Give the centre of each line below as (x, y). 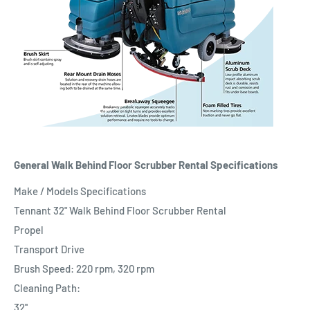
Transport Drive (49, 249)
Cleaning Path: (47, 288)
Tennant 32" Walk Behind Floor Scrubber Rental (120, 211)
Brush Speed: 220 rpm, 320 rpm (84, 269)
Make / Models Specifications (80, 191)
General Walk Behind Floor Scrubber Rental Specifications (146, 164)
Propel (29, 230)
